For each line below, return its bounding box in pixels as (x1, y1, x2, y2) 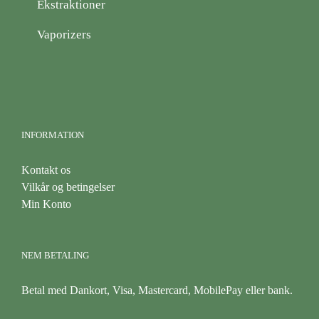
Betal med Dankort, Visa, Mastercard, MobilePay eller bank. (21, 283, 293, 296)
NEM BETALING (21, 249, 89, 261)
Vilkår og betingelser (21, 180, 115, 193)
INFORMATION (21, 129, 84, 140)
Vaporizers (37, 27, 91, 41)
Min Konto (21, 197, 71, 210)
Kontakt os (21, 163, 70, 176)
